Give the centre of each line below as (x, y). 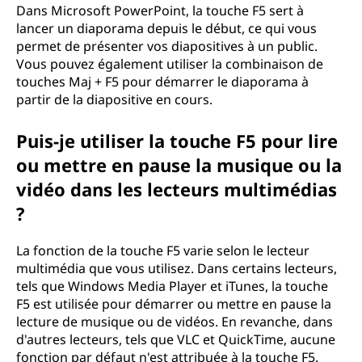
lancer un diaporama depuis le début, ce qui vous (166, 28)
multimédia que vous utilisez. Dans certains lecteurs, (177, 268)
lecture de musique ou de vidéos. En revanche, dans (175, 322)
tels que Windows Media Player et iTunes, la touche (172, 286)
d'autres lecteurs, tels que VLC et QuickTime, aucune (176, 339)
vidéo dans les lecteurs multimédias (177, 189)
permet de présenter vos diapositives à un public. (167, 46)
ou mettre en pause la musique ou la (179, 165)
